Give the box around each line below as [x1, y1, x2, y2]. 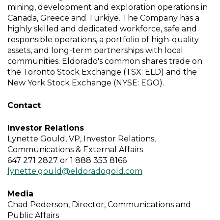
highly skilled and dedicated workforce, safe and [7, 24, 197, 33]
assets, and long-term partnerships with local [7, 46, 183, 55]
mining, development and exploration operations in [7, 2, 208, 12]
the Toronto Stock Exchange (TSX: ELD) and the [7, 67, 197, 77]
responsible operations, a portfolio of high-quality [7, 35, 199, 44]
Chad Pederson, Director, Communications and [7, 200, 191, 209]
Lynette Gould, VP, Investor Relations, [7, 134, 156, 143]
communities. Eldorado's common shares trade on [7, 56, 202, 66]
